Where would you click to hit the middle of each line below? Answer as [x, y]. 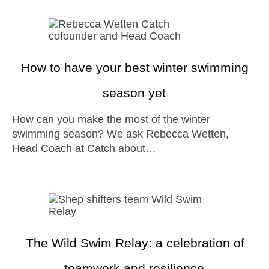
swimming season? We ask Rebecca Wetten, [120, 134]
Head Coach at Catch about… [84, 148]
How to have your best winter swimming [135, 68]
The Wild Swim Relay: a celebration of [135, 243]
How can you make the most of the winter [16, 119]
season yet [134, 93]
